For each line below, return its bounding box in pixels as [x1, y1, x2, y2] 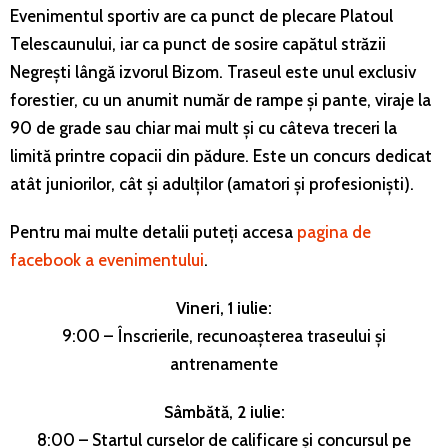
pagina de [297, 221, 371, 242]
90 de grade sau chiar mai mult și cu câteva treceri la [10, 117, 397, 138]
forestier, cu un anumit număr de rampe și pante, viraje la [10, 89, 431, 110]
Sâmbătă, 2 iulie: [163, 401, 285, 422]
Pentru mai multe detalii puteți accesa [10, 221, 297, 242]
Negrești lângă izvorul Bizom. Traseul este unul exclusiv [10, 61, 416, 82]
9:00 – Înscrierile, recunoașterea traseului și [62, 325, 386, 346]
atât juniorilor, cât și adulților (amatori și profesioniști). [10, 173, 414, 194]
